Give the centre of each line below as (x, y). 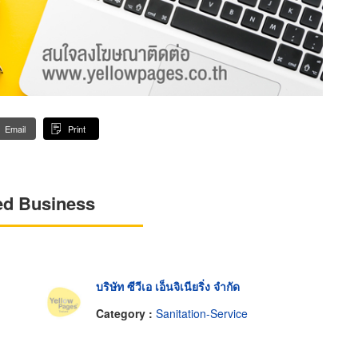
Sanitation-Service (201, 313)
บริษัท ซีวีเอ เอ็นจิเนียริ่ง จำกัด (167, 286)
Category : (125, 313)
